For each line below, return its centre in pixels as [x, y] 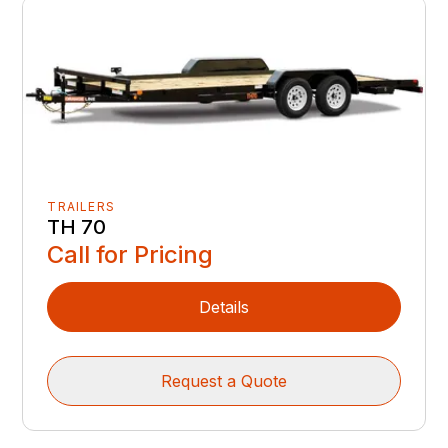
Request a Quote [224, 380]
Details [224, 306]
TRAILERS [81, 206]
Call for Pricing [130, 254]
